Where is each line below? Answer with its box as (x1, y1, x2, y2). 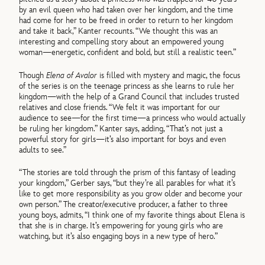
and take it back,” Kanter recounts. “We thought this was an (19, 26, 218, 37)
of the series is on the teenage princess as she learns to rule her (19, 80, 235, 91)
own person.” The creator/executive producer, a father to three (19, 199, 228, 209)
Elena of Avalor (46, 70, 98, 80)
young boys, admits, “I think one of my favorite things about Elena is (19, 209, 245, 220)
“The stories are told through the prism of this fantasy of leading (19, 167, 236, 177)
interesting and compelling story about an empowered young (19, 37, 224, 47)
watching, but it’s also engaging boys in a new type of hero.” (19, 231, 218, 241)
